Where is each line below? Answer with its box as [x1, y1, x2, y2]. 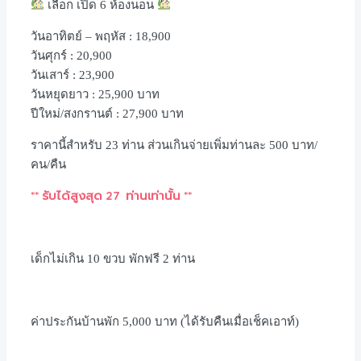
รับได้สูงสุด [42, 187, 102, 203]
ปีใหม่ [31, 106, 60, 120]
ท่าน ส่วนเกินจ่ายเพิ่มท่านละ [122, 138, 266, 151]
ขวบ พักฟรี [103, 251, 160, 265]
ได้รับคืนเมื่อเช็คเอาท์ [185, 314, 295, 328]
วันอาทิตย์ [31, 29, 82, 43]
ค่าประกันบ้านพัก [31, 314, 119, 328]
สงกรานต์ [64, 106, 113, 120]
